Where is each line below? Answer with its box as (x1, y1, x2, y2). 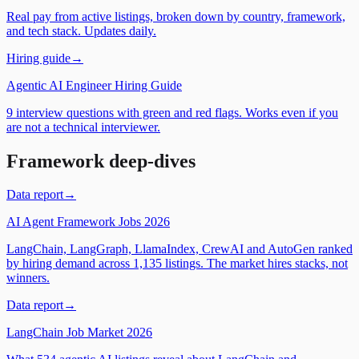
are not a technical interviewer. (6, 119, 160, 134)
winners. (6, 271, 50, 285)
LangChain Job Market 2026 (6, 325, 152, 340)
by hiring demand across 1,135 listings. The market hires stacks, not (6, 256, 348, 271)
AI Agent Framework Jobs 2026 (6, 215, 170, 229)
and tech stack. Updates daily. (6, 23, 156, 38)
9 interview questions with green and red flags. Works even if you (6, 105, 338, 119)
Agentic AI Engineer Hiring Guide (6, 78, 182, 92)
